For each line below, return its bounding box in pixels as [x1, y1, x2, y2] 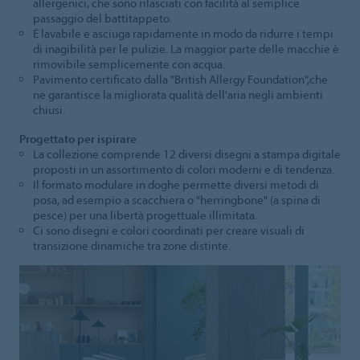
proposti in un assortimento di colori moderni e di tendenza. [32, 162, 334, 178]
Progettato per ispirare [19, 131, 137, 147]
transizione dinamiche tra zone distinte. [32, 238, 231, 254]
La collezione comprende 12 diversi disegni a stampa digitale [32, 146, 341, 162]
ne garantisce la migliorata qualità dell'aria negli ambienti [32, 87, 323, 103]
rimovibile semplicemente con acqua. [32, 56, 225, 72]
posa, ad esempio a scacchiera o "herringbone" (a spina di [32, 192, 321, 208]
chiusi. [32, 102, 65, 118]
